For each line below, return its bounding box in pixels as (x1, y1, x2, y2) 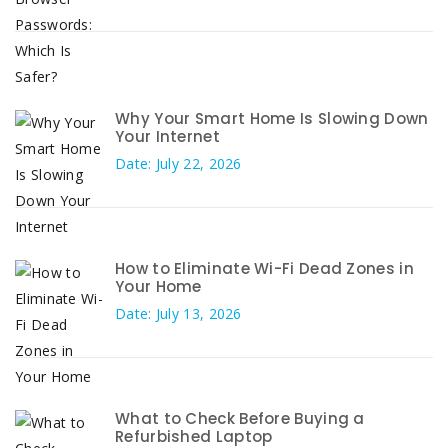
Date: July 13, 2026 (115, 304, 242, 324)
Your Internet (115, 126, 220, 148)
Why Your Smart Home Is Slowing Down (115, 108, 429, 130)
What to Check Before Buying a (115, 408, 365, 430)
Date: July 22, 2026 (115, 154, 242, 174)
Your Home (115, 276, 202, 298)
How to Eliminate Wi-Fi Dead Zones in (115, 258, 414, 280)
